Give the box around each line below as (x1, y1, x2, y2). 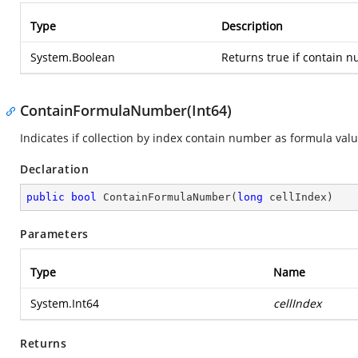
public (26, 191, 65, 203)
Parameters (20, 226, 89, 241)
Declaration (20, 161, 89, 177)
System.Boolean (30, 50, 115, 65)
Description (221, 18, 283, 34)
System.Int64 (30, 296, 99, 311)
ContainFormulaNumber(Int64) (20, 101, 232, 120)
